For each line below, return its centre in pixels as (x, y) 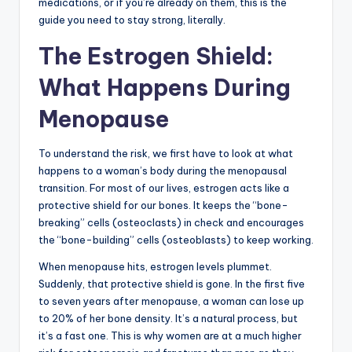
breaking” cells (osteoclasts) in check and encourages (171, 223)
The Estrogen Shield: (156, 57)
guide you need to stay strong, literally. (132, 20)
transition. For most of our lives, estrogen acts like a (164, 188)
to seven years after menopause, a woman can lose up (171, 301)
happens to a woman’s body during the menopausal (163, 171)
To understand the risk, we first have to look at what (166, 154)
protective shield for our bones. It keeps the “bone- (163, 205)
